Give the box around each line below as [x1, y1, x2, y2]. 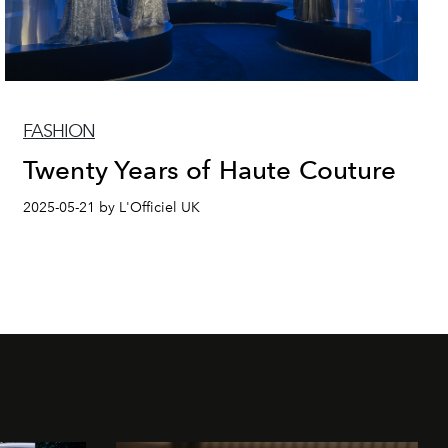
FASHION [23, 119, 95, 142]
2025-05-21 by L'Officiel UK [23, 198, 200, 216]
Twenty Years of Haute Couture [23, 153, 397, 185]
